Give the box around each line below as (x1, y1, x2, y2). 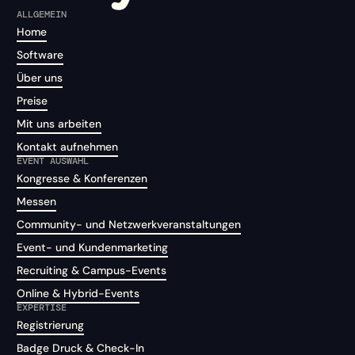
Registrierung (17, 317, 85, 332)
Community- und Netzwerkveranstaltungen (17, 216, 242, 231)
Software (17, 47, 64, 62)
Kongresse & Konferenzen (17, 170, 148, 185)
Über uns (17, 70, 63, 85)
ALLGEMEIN (17, 7, 67, 21)
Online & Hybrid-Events (17, 285, 140, 300)
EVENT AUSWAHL (17, 154, 90, 167)
